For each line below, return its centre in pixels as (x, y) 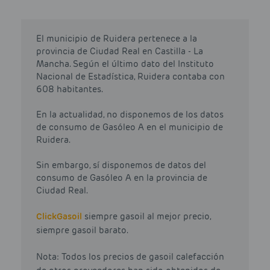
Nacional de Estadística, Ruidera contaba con (130, 77)
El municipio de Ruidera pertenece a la (117, 39)
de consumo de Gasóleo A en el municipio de (130, 127)
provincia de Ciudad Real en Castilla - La (120, 52)
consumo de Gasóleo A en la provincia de (122, 178)
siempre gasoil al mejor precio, (146, 217)
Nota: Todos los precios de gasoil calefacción (130, 257)
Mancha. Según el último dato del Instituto (125, 64)
